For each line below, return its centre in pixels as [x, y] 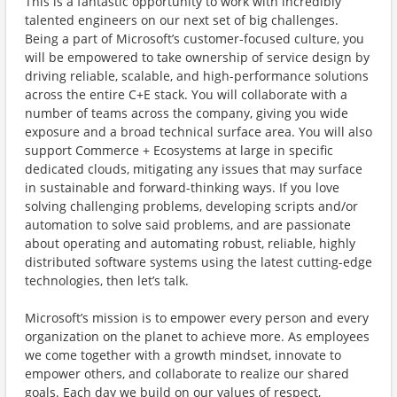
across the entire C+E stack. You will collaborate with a [186, 94]
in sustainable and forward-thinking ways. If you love [182, 187]
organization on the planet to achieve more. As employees [197, 336]
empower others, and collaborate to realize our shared [187, 374]
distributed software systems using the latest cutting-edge [198, 262]
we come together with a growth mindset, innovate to [183, 355]
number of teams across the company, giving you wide [187, 113]
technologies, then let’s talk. [111, 280]
